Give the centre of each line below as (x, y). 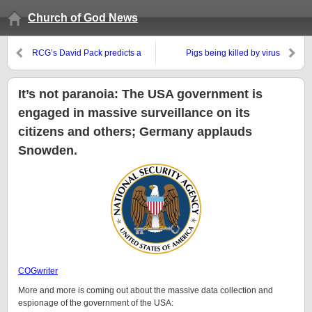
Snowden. (48, 150)
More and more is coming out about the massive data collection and (146, 290)
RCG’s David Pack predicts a (87, 53)
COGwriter (38, 271)
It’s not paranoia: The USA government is (140, 94)
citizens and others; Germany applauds (135, 132)
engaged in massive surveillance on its (134, 113)
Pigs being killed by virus (233, 53)
